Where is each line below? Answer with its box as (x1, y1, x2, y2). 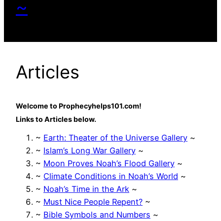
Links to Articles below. (16, 114, 96, 123)
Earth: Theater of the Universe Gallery (43, 132, 187, 143)
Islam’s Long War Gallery (43, 145, 136, 155)
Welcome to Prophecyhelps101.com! (16, 102, 142, 110)
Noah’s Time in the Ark (43, 184, 129, 194)
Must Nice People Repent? (43, 196, 143, 207)
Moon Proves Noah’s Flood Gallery (43, 158, 175, 168)
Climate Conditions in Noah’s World (43, 171, 178, 181)
